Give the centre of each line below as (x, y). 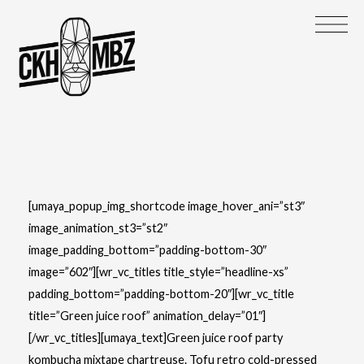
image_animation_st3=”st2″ (98, 228)
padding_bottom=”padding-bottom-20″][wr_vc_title (161, 294)
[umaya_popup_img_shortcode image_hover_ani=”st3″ (167, 206)
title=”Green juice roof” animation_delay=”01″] (147, 316)
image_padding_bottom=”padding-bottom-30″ (147, 250)
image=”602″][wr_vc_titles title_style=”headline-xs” (158, 272)
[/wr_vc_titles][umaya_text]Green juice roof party (156, 338)
